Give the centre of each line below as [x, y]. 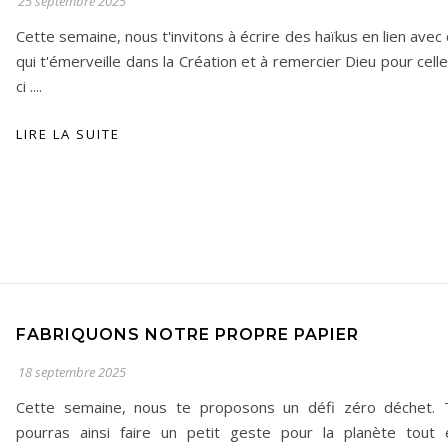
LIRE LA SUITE [68, 134]
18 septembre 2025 [72, 372]
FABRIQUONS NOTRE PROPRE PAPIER [187, 334]
